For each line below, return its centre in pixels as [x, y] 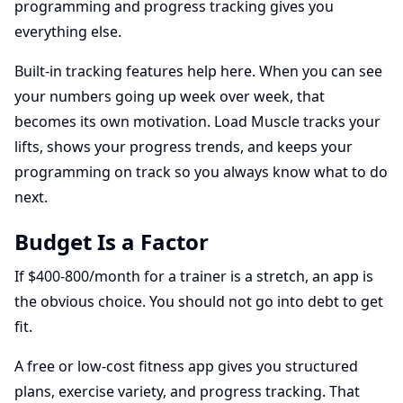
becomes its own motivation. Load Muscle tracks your [197, 121]
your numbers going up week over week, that [170, 96]
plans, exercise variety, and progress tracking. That [187, 391]
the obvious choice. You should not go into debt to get [199, 301]
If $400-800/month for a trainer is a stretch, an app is [194, 276]
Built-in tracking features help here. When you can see [198, 71]
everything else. [68, 31]
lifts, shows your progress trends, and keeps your [184, 147]
